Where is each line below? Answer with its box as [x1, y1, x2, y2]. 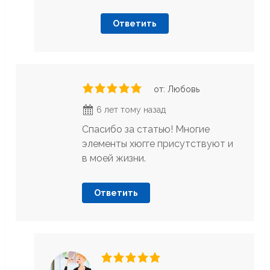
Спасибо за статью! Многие [82, 124, 210, 136]
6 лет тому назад [94, 105, 166, 115]
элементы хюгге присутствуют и [82, 138, 234, 150]
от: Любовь [154, 84, 200, 95]
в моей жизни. [82, 152, 146, 165]
